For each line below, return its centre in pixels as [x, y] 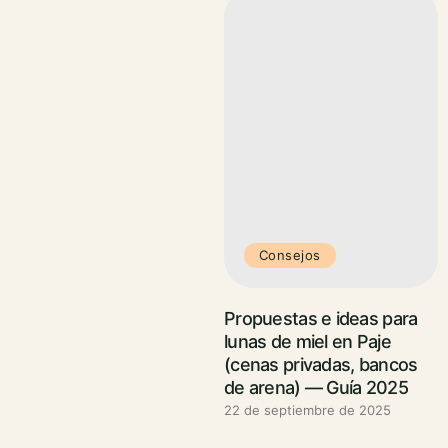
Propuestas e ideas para [321, 318]
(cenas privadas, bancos [321, 364]
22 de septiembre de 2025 [307, 410]
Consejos [290, 255]
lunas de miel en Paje [307, 341]
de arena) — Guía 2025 [316, 387]
